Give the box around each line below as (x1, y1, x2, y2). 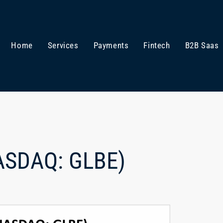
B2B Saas (185, 41, 219, 50)
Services (47, 41, 79, 50)
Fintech (143, 41, 170, 50)
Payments (93, 41, 129, 50)
